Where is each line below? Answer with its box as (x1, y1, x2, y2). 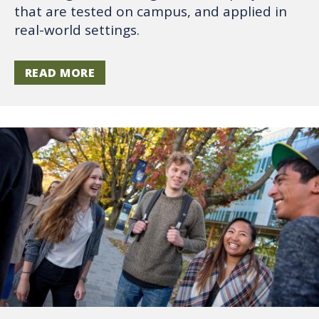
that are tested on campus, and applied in (14, 2, 287, 21)
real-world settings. (14, 21, 140, 40)
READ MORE (25, 65, 95, 81)
